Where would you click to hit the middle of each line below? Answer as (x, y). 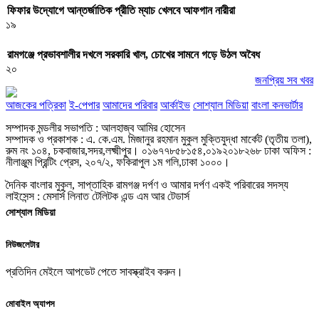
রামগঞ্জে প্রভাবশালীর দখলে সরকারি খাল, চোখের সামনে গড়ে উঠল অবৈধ (134, 54)
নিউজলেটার (22, 245)
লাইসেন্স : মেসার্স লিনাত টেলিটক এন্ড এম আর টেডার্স (98, 196)
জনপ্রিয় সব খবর (284, 80)
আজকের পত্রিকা (36, 105)
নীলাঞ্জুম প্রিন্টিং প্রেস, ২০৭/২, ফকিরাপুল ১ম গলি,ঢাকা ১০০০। (118, 162)
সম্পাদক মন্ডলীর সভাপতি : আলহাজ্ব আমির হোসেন (95, 127)
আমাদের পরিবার (130, 105)
